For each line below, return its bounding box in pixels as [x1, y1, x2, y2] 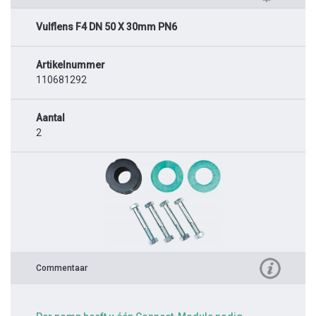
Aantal [36, 112, 65, 124]
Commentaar [36, 263, 87, 274]
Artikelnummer [36, 59, 105, 71]
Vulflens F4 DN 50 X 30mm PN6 [36, 21, 177, 33]
